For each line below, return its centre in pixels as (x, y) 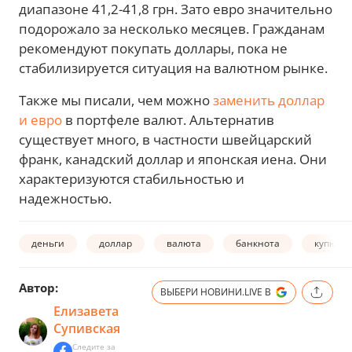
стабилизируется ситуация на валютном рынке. (173, 68)
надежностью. (65, 199)
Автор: (38, 288)
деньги (48, 243)
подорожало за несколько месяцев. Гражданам (172, 29)
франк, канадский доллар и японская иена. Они (173, 159)
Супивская (87, 329)
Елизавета (86, 312)
